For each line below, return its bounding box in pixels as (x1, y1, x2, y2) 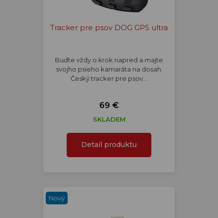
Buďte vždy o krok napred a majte (55, 56, 163, 64)
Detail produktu (81, 140, 137, 149)
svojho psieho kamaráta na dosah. (55, 65, 163, 73)
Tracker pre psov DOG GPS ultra (50, 23, 168, 32)
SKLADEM (92, 115, 126, 123)
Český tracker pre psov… (71, 74, 147, 82)
